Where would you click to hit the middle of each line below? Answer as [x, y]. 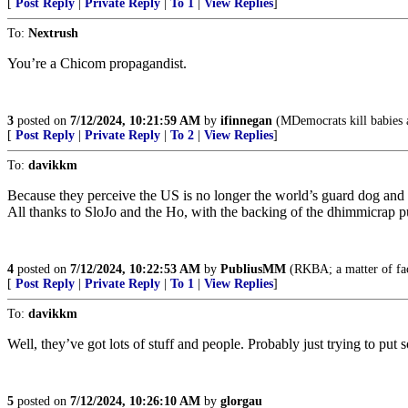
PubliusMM [253, 269]
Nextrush [53, 33]
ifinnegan [246, 121]
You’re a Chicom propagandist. [97, 63]
